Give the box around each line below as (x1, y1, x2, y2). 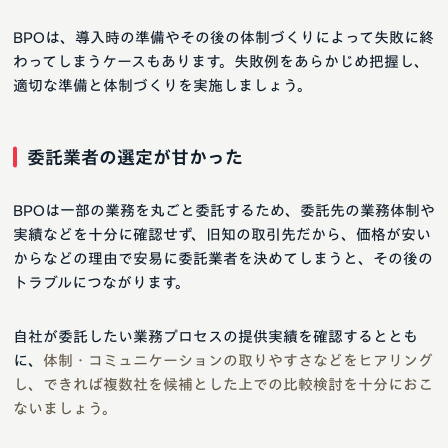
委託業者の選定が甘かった (27, 147, 243, 166)
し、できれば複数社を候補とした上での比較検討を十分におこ (13, 376, 433, 392)
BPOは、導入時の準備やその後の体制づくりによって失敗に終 (13, 29, 434, 45)
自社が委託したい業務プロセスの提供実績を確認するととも (13, 328, 418, 344)
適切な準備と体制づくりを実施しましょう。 (13, 77, 312, 93)
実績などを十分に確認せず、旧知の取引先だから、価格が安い (13, 226, 431, 242)
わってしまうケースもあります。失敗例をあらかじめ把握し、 (13, 53, 429, 69)
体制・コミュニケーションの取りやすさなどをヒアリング (43, 352, 433, 368)
